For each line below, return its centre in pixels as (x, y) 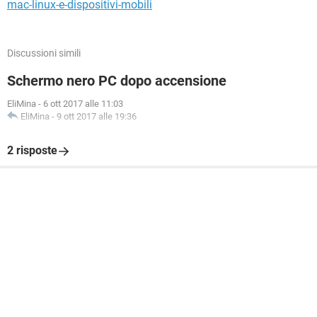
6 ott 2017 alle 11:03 (83, 104)
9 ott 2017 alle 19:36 (97, 116)
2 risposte (32, 150)
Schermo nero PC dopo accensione (117, 81)
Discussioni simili (44, 53)
